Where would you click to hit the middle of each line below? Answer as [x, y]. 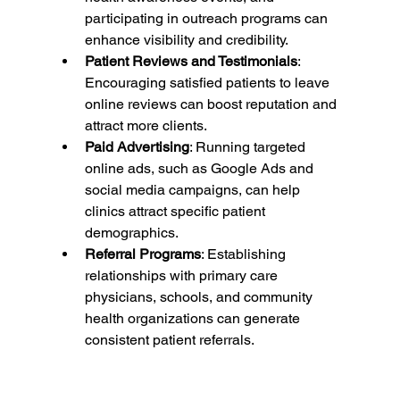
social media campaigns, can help [194, 190]
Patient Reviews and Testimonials [191, 62]
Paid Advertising [137, 147]
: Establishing [245, 254]
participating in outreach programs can [208, 19]
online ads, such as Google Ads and [200, 169]
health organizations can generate [194, 319]
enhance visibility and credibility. [186, 40]
